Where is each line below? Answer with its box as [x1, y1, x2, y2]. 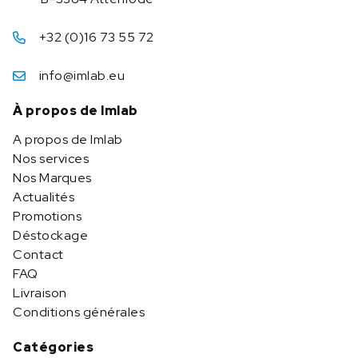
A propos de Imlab [13, 131, 123, 148]
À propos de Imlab [13, 102, 138, 119]
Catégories [13, 339, 93, 356]
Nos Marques [13, 169, 92, 186]
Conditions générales [13, 304, 145, 320]
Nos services [13, 150, 89, 167]
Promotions [13, 208, 82, 225]
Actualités [13, 189, 74, 205]
